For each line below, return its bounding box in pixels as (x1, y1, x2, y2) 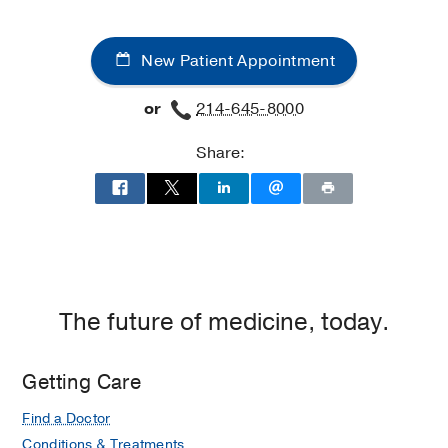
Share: (195, 142, 245, 165)
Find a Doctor (22, 408, 111, 428)
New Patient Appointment (137, 50, 335, 73)
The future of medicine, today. (59, 305, 389, 338)
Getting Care (22, 368, 142, 396)
